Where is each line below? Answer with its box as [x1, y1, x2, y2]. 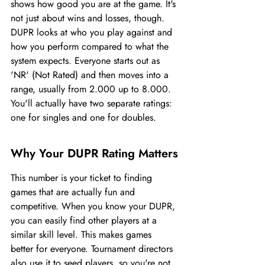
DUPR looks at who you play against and [11, 25, 175, 39]
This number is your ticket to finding [11, 171, 155, 185]
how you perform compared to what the [11, 40, 172, 53]
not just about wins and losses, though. [11, 11, 167, 25]
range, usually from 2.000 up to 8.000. [11, 82, 174, 96]
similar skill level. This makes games [11, 228, 154, 241]
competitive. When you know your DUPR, [11, 199, 178, 213]
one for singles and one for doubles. [11, 111, 156, 124]
